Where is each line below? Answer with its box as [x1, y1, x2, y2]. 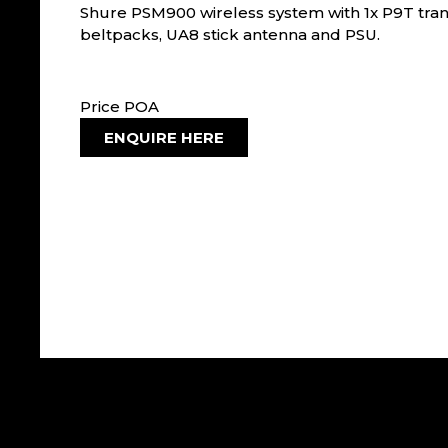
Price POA [80, 97, 159, 117]
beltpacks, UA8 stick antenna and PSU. [80, 24, 380, 44]
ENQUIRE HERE [104, 127, 224, 147]
